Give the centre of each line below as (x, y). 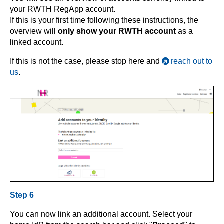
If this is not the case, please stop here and (86, 61)
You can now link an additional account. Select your (101, 214)
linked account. (37, 42)
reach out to (192, 61)
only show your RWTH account (117, 31)
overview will (34, 31)
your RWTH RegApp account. (63, 9)
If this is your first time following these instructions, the (104, 20)
